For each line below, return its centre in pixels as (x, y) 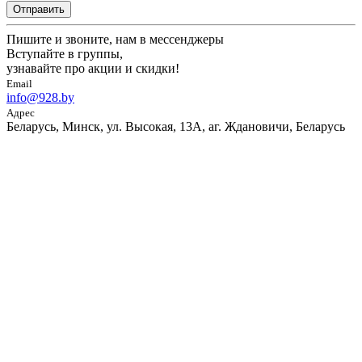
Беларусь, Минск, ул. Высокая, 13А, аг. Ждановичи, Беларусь (176, 126)
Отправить (39, 9)
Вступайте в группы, (65, 53)
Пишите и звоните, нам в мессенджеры (115, 39)
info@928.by (40, 97)
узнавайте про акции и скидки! (93, 68)
